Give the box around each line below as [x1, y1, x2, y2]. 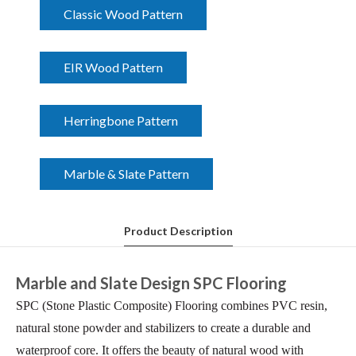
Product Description [123, 224, 233, 238]
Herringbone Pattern [64, 113, 178, 128]
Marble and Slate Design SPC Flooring [16, 273, 287, 292]
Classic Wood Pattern [64, 6, 183, 21]
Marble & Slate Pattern [64, 166, 189, 181]
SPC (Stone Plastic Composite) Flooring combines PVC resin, [16, 299, 327, 312]
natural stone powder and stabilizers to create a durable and [16, 321, 311, 335]
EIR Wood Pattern [64, 60, 163, 75]
